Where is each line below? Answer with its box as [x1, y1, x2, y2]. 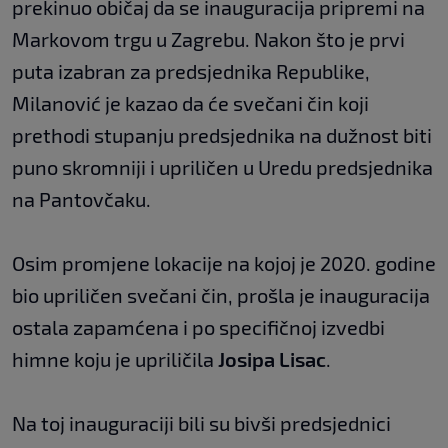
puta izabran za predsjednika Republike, [12, 59, 370, 84]
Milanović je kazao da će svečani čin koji [12, 91, 369, 116]
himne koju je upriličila [12, 347, 218, 372]
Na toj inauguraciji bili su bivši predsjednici [12, 411, 391, 436]
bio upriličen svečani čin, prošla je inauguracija [12, 283, 430, 308]
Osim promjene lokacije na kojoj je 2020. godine [12, 251, 436, 276]
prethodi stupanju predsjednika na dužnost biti [12, 123, 432, 148]
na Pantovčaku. [12, 187, 151, 212]
